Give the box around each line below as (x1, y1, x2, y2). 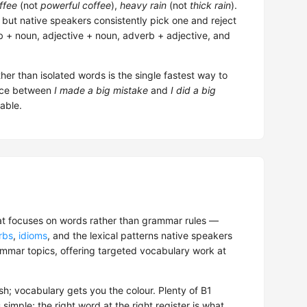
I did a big (171, 84, 216, 97)
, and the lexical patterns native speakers (47, 230, 232, 242)
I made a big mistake (54, 84, 148, 97)
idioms (19, 230, 47, 242)
